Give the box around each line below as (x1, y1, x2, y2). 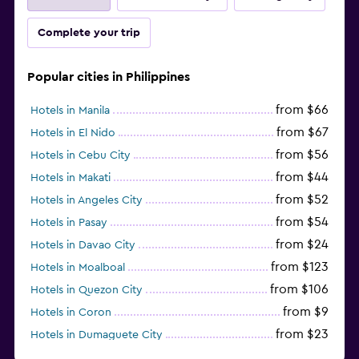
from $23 (276, 327, 329, 341)
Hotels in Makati (30, 171, 111, 184)
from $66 (276, 103, 329, 116)
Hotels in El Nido (30, 127, 115, 139)
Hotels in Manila (30, 104, 110, 116)
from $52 (276, 192, 329, 206)
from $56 (276, 147, 329, 161)
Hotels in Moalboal (30, 261, 125, 273)
